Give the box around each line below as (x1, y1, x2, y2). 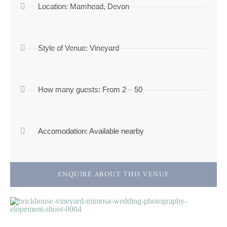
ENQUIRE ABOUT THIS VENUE (57, 170, 170, 179)
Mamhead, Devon (68, 2, 129, 11)
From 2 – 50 (100, 85, 142, 94)
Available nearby (88, 127, 144, 135)
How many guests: (38, 85, 100, 94)
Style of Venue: (38, 44, 88, 52)
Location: (38, 2, 68, 11)
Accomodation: (38, 127, 88, 135)
